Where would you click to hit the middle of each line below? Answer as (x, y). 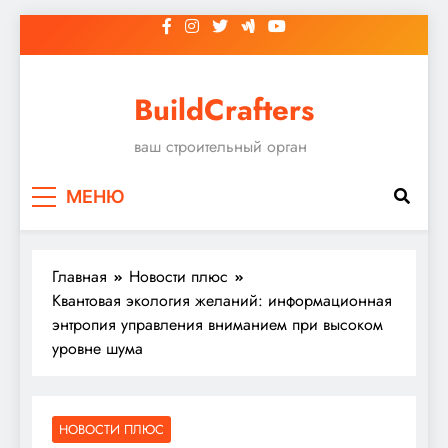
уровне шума (97, 348)
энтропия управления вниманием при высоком (217, 324)
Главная (79, 276)
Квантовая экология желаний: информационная (222, 300)
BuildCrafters (224, 110)
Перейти (48, 25)
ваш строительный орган (220, 146)
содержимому (68, 73)
